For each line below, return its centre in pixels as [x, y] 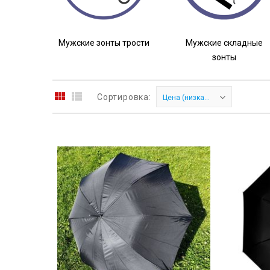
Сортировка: [124, 97]
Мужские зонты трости [104, 42]
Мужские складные [224, 42]
